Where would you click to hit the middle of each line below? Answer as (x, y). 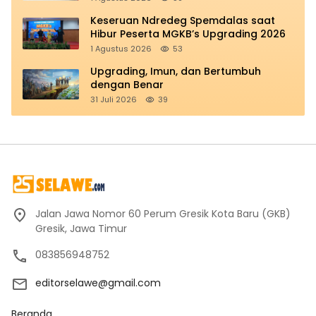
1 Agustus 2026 (121, 48)
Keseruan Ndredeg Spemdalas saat (183, 20)
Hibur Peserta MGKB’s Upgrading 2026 (188, 34)
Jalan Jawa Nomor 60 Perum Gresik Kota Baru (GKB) (163, 213)
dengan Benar (127, 84)
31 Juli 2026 (114, 99)
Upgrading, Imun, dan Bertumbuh (176, 71)
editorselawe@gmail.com (98, 282)
